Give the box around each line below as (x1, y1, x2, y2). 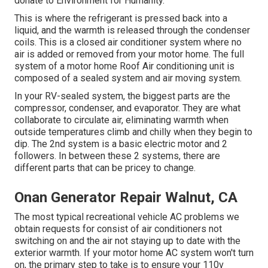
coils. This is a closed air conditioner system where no (14, 36, 242, 48)
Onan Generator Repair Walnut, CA (14, 189, 237, 206)
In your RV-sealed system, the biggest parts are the (14, 90, 230, 102)
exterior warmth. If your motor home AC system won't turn (14, 247, 254, 259)
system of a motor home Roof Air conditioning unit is (14, 60, 234, 72)
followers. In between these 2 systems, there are (14, 150, 220, 162)
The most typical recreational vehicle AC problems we (14, 211, 239, 223)
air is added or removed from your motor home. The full (14, 48, 244, 60)
